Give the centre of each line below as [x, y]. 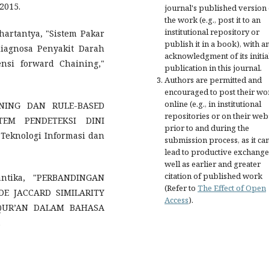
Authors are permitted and [213, 80]
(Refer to [181, 188]
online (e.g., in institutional [213, 104]
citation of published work [213, 176]
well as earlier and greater [213, 164]
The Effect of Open [232, 188]
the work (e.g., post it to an [213, 20]
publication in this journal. [213, 68]
